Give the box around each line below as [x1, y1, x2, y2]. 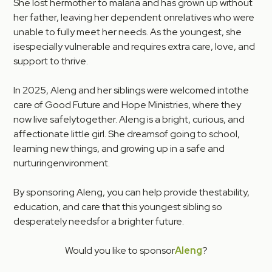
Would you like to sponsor [64, 244, 175, 257]
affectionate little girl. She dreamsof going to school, [13, 127, 240, 141]
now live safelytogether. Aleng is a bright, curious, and [13, 113, 245, 126]
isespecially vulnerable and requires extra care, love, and [13, 40, 256, 53]
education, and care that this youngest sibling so [13, 200, 223, 214]
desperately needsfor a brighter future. [13, 215, 185, 228]
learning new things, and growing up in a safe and [13, 142, 225, 155]
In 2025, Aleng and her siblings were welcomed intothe [13, 84, 250, 97]
